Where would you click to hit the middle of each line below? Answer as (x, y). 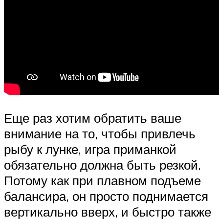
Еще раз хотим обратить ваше (93, 118)
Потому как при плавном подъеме (102, 181)
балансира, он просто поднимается (106, 196)
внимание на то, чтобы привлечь (100, 134)
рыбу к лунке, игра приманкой (90, 149)
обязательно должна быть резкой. (102, 165)
